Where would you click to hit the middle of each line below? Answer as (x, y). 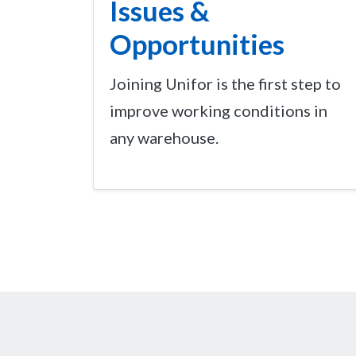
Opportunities (197, 43)
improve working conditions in (219, 110)
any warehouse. (164, 137)
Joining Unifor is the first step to (225, 83)
